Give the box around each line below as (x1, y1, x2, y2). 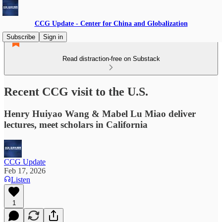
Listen (11, 175, 30, 184)
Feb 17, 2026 (4, 166, 46, 175)
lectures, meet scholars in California (4, 119, 148, 130)
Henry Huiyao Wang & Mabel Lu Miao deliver (4, 108, 196, 119)
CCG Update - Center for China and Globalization (34, 20, 188, 27)
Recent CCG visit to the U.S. (4, 85, 148, 98)
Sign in (43, 33, 63, 41)
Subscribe (6, 33, 35, 41)
